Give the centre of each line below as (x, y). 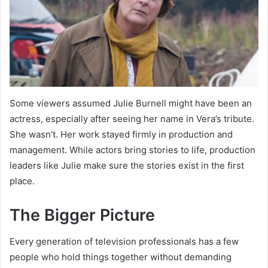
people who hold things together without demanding (121, 257)
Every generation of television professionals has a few (124, 242)
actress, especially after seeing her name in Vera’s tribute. (132, 118)
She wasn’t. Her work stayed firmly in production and (121, 134)
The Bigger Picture (82, 215)
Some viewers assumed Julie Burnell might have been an (131, 103)
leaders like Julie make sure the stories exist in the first (127, 165)
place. (22, 181)
